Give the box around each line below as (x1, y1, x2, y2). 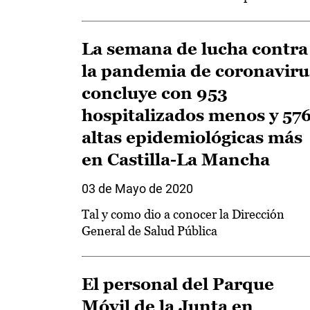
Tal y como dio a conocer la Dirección (82, 207, 284, 221)
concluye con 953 (82, 84, 228, 102)
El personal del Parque (82, 275, 274, 293)
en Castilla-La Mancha (82, 150, 270, 169)
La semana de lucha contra (82, 39, 308, 58)
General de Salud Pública (82, 224, 217, 238)
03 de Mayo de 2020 (82, 181, 193, 196)
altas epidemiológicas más (82, 128, 302, 147)
